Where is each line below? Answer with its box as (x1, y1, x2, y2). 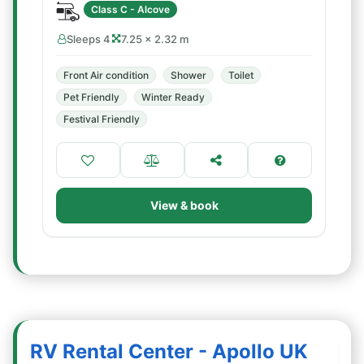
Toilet (228, 69, 253, 81)
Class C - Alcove (91, 2, 170, 15)
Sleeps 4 (67, 32, 110, 45)
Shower (171, 69, 206, 81)
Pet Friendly (63, 91, 119, 103)
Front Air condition (63, 69, 149, 81)
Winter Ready (141, 91, 205, 103)
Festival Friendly (63, 113, 140, 125)
